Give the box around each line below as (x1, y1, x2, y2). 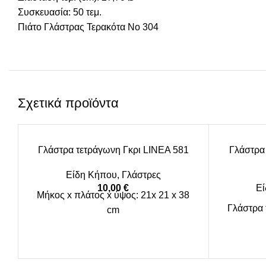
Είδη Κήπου (65, 170, 117, 180)
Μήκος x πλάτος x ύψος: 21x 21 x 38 (37, 190, 190, 200)
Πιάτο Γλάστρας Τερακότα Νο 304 (18, 22, 159, 32)
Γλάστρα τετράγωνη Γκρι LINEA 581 (37, 145, 189, 155)
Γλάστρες (121, 170, 161, 180)
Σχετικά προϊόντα (18, 96, 119, 110)
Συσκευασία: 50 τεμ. (18, 7, 102, 17)
